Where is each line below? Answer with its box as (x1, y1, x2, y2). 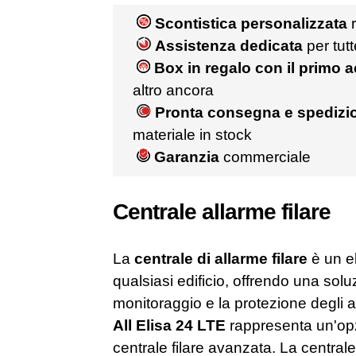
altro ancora (132, 82, 214, 99)
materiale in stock (132, 126, 252, 143)
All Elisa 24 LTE (112, 317, 226, 334)
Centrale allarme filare (112, 199, 331, 224)
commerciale (219, 149, 311, 165)
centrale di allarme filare (133, 250, 308, 267)
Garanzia (153, 149, 219, 165)
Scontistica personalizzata (154, 15, 347, 32)
